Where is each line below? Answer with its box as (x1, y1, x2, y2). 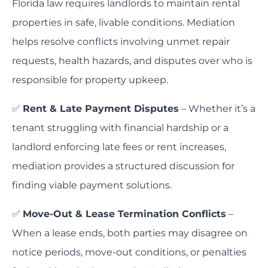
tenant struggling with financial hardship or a (12, 122, 229, 134)
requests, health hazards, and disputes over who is (12, 55, 252, 67)
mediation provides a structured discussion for (12, 160, 234, 172)
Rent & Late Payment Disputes (23, 103, 179, 115)
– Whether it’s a (179, 103, 255, 115)
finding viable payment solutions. (12, 179, 172, 191)
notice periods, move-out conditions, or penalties (12, 246, 246, 258)
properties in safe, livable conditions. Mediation (12, 17, 235, 29)
